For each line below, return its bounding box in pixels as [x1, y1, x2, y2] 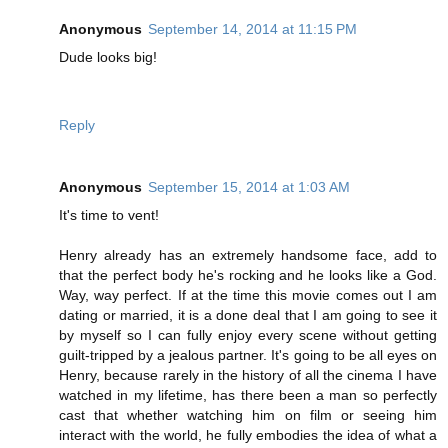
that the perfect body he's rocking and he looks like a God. [59, 266, 437, 283]
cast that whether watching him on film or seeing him [59, 406, 437, 423]
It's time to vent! [59, 206, 159, 223]
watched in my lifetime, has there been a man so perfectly [59, 386, 437, 403]
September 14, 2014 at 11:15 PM [148, 20, 357, 37]
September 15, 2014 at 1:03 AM [148, 178, 350, 195]
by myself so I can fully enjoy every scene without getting [59, 326, 437, 343]
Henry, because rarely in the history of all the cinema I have [59, 366, 437, 383]
